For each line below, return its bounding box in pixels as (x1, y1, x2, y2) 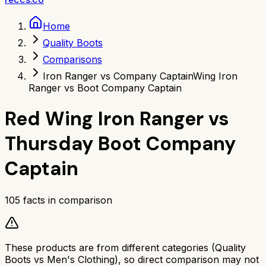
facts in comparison (20, 194, 112, 206)
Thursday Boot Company (5, 131, 236, 157)
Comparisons (43, 53, 102, 65)
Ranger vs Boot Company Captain (28, 82, 182, 94)
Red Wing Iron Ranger (5, 106, 204, 132)
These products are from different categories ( (5, 241, 215, 254)
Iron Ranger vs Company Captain (43, 70, 193, 82)
